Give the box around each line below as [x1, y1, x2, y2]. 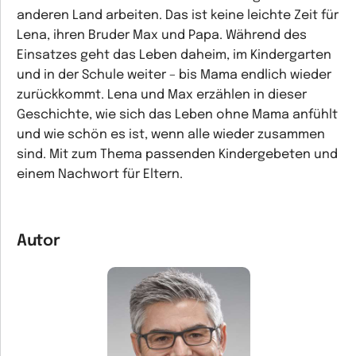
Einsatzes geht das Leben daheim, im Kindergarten [17, 48, 331, 62]
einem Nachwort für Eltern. [17, 168, 183, 181]
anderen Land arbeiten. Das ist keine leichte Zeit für [17, 9, 339, 22]
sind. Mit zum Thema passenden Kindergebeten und [17, 148, 338, 161]
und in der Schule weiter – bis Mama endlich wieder [17, 68, 331, 82]
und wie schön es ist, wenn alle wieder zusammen [17, 128, 325, 141]
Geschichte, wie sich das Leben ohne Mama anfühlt [17, 108, 338, 122]
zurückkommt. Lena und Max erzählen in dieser [17, 88, 307, 102]
